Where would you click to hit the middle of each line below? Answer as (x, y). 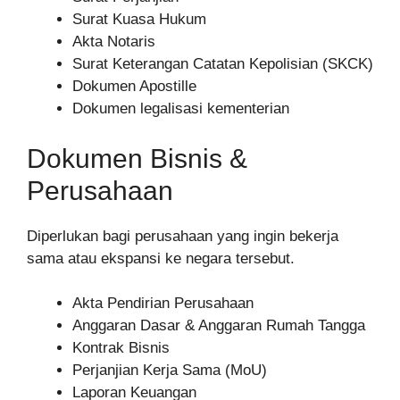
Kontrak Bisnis (121, 348)
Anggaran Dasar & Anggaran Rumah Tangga (219, 326)
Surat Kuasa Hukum (139, 20)
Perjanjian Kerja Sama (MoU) (170, 371)
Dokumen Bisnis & (137, 158)
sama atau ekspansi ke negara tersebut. (161, 258)
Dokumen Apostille (134, 87)
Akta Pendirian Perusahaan (163, 304)
